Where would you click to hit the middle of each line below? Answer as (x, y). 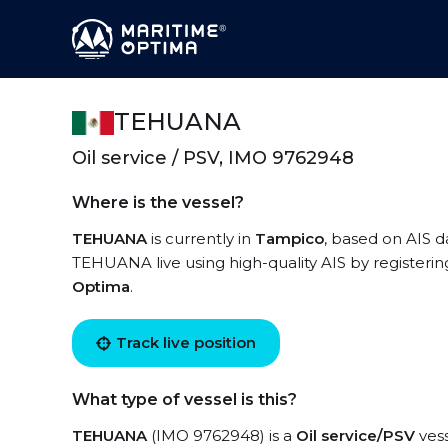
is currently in (201, 238)
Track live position (186, 342)
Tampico (289, 238)
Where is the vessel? (158, 202)
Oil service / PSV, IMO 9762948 (213, 158)
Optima (101, 286)
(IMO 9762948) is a (221, 435)
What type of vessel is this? (184, 399)
